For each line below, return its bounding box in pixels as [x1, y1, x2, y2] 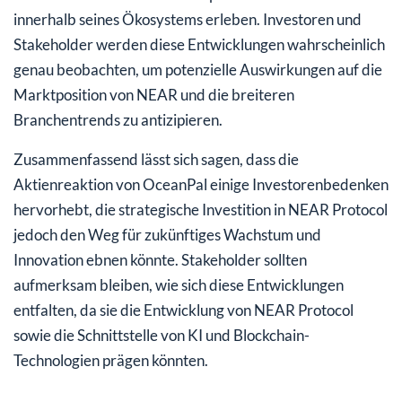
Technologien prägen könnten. [13, 350, 208, 370]
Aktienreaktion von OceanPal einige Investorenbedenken [13, 174, 389, 194]
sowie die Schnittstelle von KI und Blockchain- [13, 325, 310, 345]
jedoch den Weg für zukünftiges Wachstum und [13, 224, 321, 244]
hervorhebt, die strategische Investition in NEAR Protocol [13, 199, 388, 219]
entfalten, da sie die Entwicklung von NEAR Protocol [13, 300, 354, 319]
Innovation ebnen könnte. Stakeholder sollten [13, 249, 307, 269]
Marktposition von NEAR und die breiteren [13, 84, 294, 104]
